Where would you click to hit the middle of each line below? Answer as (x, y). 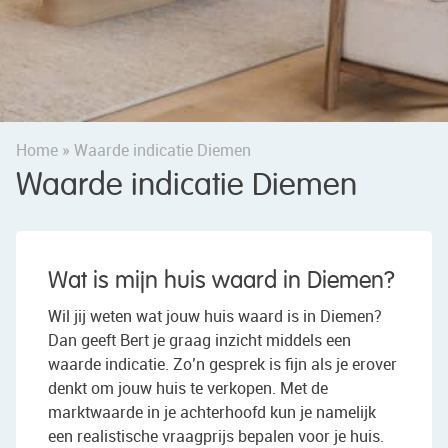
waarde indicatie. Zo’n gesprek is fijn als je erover (222, 364)
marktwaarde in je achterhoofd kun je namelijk (212, 412)
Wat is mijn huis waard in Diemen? (221, 281)
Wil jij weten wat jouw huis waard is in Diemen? (215, 316)
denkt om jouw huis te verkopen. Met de (188, 388)
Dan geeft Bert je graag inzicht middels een (199, 340)
